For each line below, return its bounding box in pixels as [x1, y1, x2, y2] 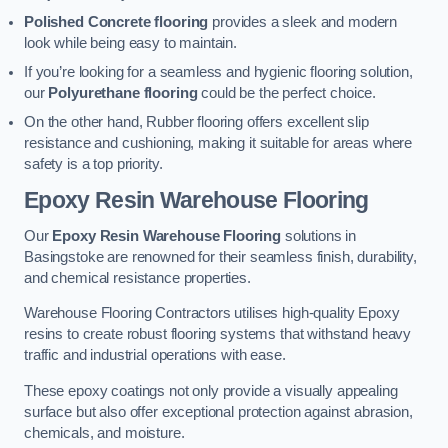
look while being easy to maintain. [24, 34, 238, 51]
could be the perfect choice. [197, 84, 377, 101]
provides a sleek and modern [208, 13, 398, 30]
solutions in [281, 227, 357, 244]
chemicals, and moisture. [24, 424, 185, 441]
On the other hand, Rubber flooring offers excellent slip [24, 113, 369, 130]
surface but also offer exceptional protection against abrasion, [24, 403, 413, 420]
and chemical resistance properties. [24, 269, 251, 286]
